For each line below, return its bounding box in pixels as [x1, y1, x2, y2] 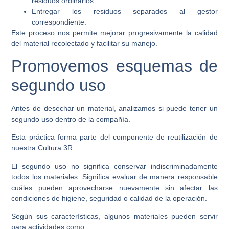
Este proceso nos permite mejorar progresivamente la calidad [11, 28, 218, 37]
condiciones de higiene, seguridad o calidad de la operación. [11, 194, 208, 202]
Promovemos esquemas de [11, 56, 218, 75]
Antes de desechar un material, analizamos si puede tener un [11, 104, 218, 112]
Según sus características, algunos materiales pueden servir [11, 212, 218, 221]
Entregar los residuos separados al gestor [32, 7, 218, 15]
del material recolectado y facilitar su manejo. [11, 39, 158, 48]
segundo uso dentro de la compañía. [11, 114, 131, 123]
